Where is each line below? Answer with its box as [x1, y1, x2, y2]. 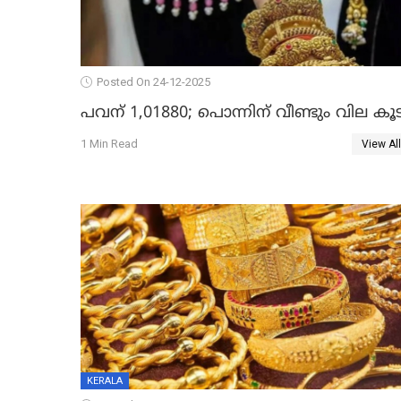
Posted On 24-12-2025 [97, 74, 210, 89]
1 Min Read [81, 137, 138, 151]
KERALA [87, 374, 123, 387]
